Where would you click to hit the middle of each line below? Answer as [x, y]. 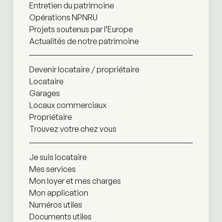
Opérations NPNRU [63, 18]
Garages [44, 93]
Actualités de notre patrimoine [84, 41]
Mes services [52, 169]
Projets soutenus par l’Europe [81, 29]
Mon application [58, 193]
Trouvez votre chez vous [73, 129]
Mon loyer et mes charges [75, 181]
